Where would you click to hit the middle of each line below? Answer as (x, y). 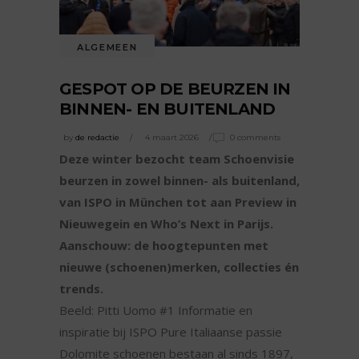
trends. (81, 289)
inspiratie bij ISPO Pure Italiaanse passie (171, 332)
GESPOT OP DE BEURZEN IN (175, 89)
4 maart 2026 (172, 138)
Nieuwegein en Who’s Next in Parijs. (166, 224)
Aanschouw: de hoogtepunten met (164, 246)
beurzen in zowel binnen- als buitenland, (179, 181)
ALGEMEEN (107, 47)
